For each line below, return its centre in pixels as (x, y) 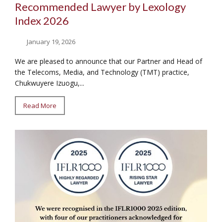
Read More (40, 105)
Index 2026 (42, 21)
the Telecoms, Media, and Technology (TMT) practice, (102, 72)
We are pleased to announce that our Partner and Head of (109, 61)
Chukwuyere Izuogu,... (50, 83)
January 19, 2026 (51, 41)
